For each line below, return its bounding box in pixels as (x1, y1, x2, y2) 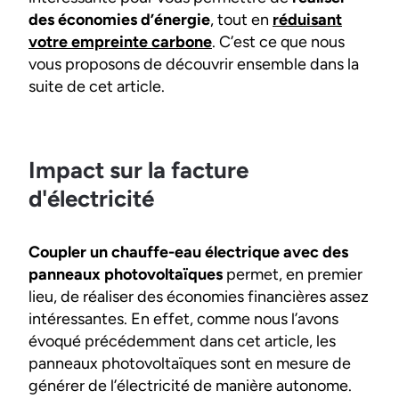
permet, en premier (223, 265, 362, 284)
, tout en (210, 10, 273, 29)
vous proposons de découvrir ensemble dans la (28, 54, 359, 74)
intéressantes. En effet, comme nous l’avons (28, 309, 338, 329)
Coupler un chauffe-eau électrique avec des (28, 242, 348, 262)
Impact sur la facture (28, 156, 248, 184)
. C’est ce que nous (212, 32, 345, 52)
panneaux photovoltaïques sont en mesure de (28, 354, 351, 373)
